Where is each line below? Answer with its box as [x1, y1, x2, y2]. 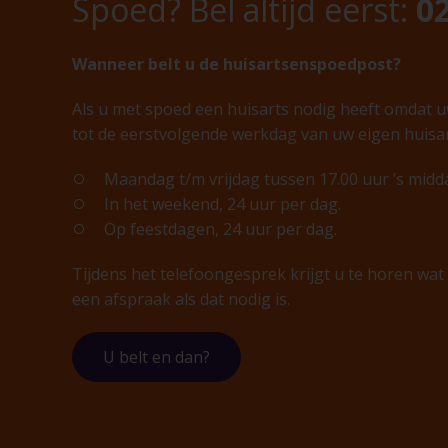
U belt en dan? [103, 346, 210, 368]
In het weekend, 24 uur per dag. [104, 193, 341, 215]
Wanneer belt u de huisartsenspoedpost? [72, 53, 401, 75]
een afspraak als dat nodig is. [72, 288, 290, 310]
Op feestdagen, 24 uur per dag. [104, 218, 337, 240]
